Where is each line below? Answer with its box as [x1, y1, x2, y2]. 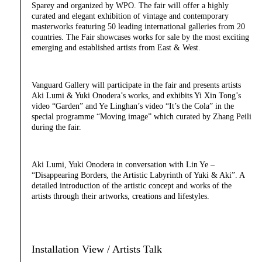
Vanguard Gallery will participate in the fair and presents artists [32, 80, 241, 89]
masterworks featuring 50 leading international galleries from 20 [32, 22, 245, 31]
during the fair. [32, 122, 81, 132]
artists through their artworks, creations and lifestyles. [32, 191, 209, 201]
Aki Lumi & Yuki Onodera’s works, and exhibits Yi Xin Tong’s [32, 91, 241, 100]
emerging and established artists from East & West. [32, 43, 201, 52]
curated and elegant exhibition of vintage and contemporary [32, 11, 229, 20]
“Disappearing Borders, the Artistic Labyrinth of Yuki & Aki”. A [32, 170, 244, 180]
